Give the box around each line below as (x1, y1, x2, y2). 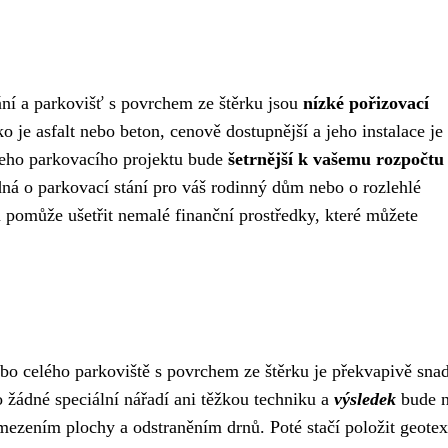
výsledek (334, 389, 396, 409)
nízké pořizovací (303, 93, 429, 113)
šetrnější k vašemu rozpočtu (228, 149, 444, 169)
